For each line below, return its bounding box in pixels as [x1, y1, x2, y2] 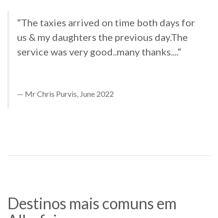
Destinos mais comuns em [7, 194, 177, 213]
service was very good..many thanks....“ [17, 46, 182, 58]
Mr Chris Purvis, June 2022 [25, 89, 114, 99]
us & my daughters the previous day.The [17, 31, 188, 43]
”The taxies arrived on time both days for [17, 17, 195, 29]
